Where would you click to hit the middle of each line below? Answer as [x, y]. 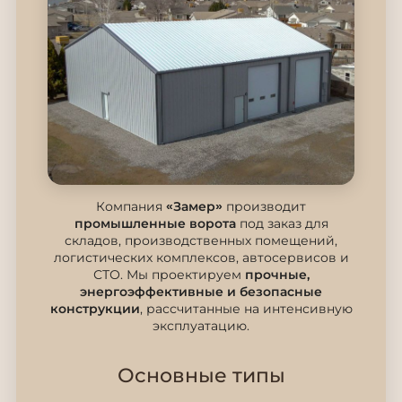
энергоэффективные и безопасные [201, 291]
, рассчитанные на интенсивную [246, 308]
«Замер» [194, 206]
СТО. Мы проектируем [169, 274]
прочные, [277, 274]
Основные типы [201, 375]
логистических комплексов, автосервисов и [201, 257]
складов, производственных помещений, [201, 240]
